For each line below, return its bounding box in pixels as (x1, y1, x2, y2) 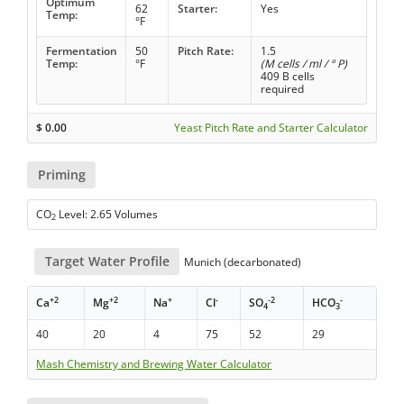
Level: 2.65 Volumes (56, 207, 159, 223)
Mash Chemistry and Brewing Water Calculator (36, 356, 272, 372)
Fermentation (45, 42, 117, 59)
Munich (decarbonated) (181, 254, 302, 271)
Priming (37, 165, 86, 183)
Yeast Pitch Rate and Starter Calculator (173, 119, 368, 135)
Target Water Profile (44, 252, 170, 271)
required (260, 80, 304, 96)
